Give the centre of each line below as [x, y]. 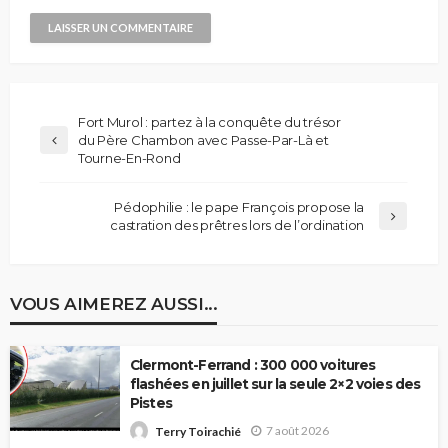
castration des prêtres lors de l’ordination [237, 225]
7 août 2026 [297, 431]
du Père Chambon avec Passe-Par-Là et [203, 140]
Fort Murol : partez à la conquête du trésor [209, 122]
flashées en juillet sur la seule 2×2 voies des [275, 384]
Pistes [151, 403]
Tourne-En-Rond [129, 158]
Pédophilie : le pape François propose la [239, 207]
